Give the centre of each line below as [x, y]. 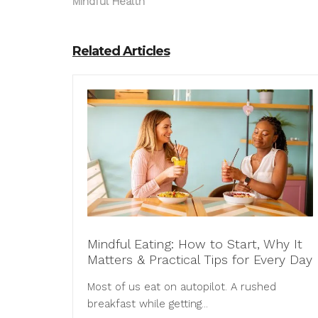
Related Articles [121, 51]
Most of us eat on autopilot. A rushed [182, 287]
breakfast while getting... [148, 304]
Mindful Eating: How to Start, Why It [195, 244]
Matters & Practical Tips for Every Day [200, 260]
